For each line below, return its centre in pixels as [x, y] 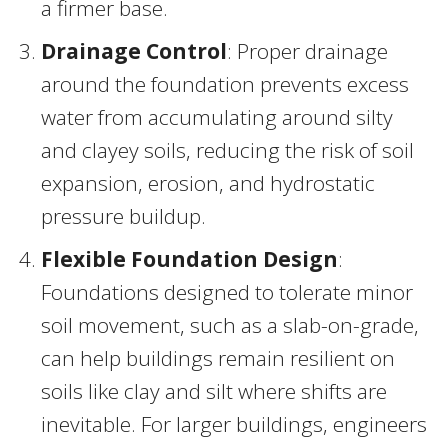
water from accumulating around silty [217, 116]
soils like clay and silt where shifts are [214, 390]
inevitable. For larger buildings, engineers [234, 423]
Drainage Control [134, 50]
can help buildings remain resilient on [218, 357]
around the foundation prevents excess [225, 83]
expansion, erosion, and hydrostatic [208, 182]
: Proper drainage [307, 50]
